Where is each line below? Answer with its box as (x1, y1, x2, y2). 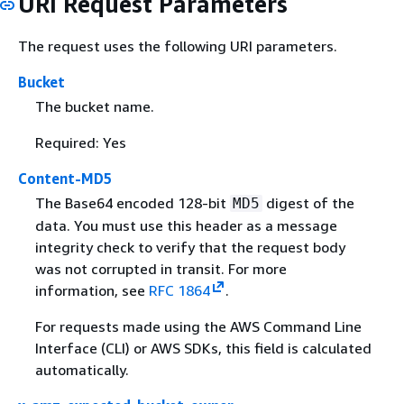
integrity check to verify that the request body (34, 238, 345, 257)
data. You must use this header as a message (34, 216, 337, 235)
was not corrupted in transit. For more (34, 260, 287, 279)
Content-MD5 (18, 170, 112, 188)
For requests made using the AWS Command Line (34, 317, 362, 336)
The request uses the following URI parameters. (18, 37, 337, 55)
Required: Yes (34, 133, 126, 152)
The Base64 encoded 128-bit (34, 194, 230, 213)
